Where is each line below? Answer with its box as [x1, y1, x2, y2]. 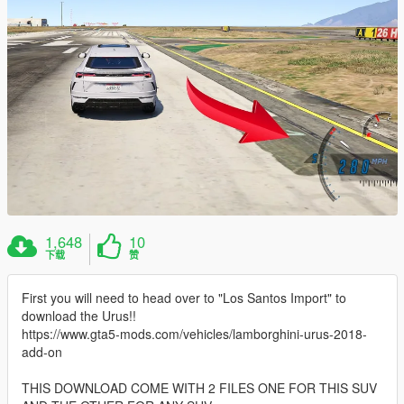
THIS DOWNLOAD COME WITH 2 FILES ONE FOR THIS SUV [22, 379, 377, 398]
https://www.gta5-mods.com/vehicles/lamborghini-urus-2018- [22, 325, 367, 344]
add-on [22, 343, 62, 362]
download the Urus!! [22, 307, 136, 326]
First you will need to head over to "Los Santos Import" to [22, 289, 346, 308]
